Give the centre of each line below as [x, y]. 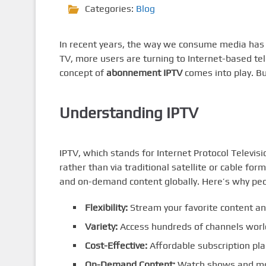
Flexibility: [106, 207]
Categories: [110, 9]
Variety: [101, 226]
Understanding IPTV [129, 113]
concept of [83, 73]
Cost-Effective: [116, 245]
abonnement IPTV [144, 73]
